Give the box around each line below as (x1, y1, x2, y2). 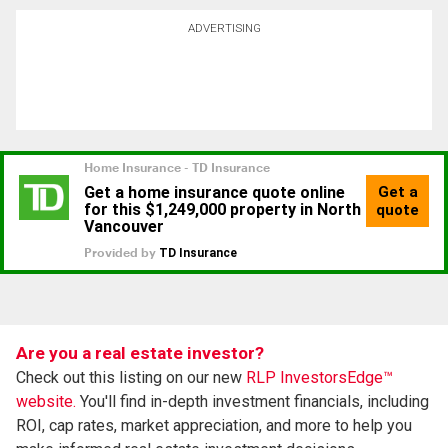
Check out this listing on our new (16, 367, 246, 387)
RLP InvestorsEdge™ (246, 367, 393, 387)
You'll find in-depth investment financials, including (76, 391, 429, 411)
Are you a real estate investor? (16, 342, 264, 363)
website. (16, 391, 76, 411)
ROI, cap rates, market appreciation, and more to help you (16, 415, 412, 435)
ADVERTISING (187, 20, 261, 35)
